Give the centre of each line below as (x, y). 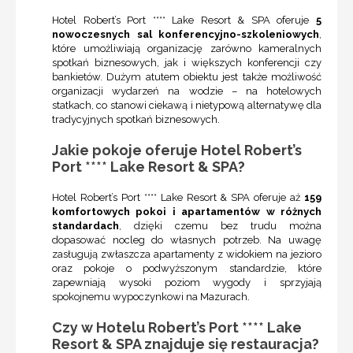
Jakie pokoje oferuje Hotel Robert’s (177, 150)
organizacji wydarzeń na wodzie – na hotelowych (187, 91)
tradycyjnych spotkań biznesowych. (136, 120)
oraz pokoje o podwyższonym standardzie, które (187, 269)
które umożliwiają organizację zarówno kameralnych (187, 49)
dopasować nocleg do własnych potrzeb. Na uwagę (187, 240)
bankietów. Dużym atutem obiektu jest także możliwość (187, 77)
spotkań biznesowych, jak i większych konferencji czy (187, 63)
